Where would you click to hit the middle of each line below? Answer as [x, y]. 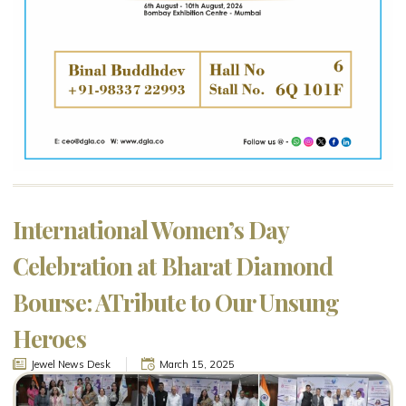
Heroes [49, 338]
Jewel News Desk [71, 364]
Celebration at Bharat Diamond [173, 266]
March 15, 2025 [197, 364]
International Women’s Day [151, 230]
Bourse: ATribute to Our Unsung [176, 302]
